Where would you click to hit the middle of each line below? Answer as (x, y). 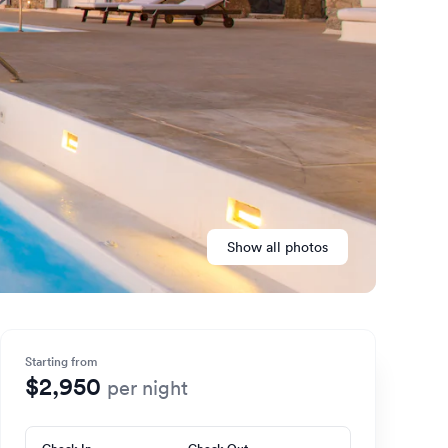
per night (147, 388)
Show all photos (306, 247)
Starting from (61, 361)
